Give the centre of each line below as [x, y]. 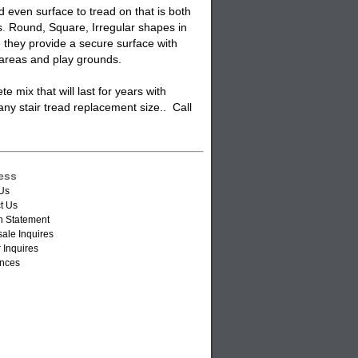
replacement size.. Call [133, 107]
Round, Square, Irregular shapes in [96, 27]
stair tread [45, 107]
